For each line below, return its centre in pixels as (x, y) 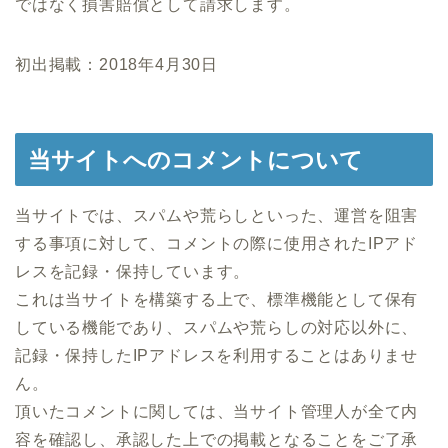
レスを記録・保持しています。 (133, 271)
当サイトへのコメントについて (195, 159)
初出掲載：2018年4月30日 (117, 64)
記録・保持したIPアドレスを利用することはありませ (216, 355)
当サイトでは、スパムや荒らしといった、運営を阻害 (217, 215)
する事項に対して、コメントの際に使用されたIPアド (216, 243)
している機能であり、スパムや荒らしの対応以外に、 (217, 327)
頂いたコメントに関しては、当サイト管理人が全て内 (217, 411)
